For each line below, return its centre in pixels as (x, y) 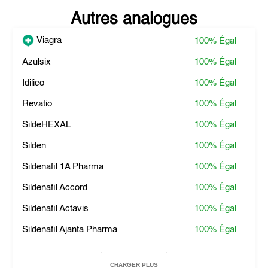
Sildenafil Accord (55, 188)
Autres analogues (134, 19)
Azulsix (37, 62)
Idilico (33, 83)
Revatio (37, 104)
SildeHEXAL (47, 125)
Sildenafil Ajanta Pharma (70, 229)
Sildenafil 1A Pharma (63, 167)
